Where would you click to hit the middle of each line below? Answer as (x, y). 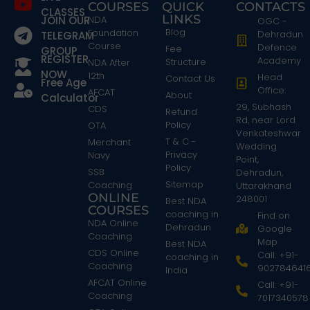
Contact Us (190, 78)
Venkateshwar (268, 133)
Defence (277, 47)
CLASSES (63, 12)
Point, (247, 159)
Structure (186, 62)
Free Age (63, 82)
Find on (274, 215)
